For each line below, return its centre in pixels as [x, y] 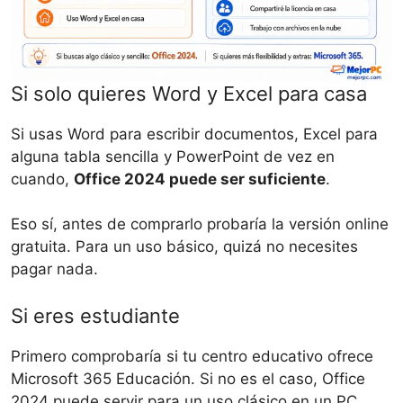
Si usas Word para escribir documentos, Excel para [194, 134]
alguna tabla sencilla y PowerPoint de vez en [173, 156]
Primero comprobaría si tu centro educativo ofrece [192, 356]
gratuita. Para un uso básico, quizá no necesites [184, 247]
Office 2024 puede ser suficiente [200, 179]
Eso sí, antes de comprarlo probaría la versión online [200, 224]
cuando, [42, 179]
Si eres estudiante [95, 315]
